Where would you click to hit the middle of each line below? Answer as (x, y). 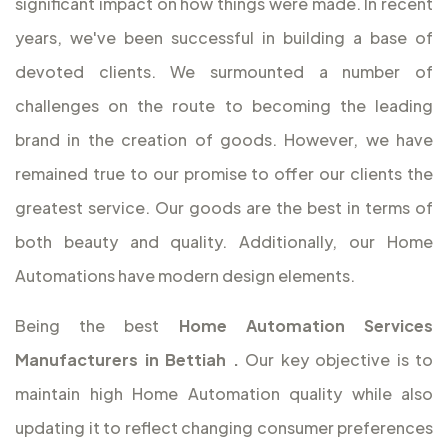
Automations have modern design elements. (185, 276)
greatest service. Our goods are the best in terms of (224, 208)
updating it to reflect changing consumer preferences (224, 428)
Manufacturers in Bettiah (120, 360)
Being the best (97, 326)
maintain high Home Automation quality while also (224, 394)
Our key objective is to (339, 360)
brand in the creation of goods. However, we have (224, 140)
